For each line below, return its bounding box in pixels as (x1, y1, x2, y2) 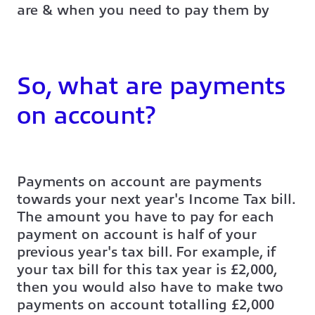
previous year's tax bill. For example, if (17, 243, 276, 260)
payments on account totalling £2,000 (17, 296, 274, 313)
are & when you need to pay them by (17, 1, 269, 18)
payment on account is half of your (17, 226, 257, 243)
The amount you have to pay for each (17, 208, 274, 225)
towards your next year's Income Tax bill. (17, 191, 295, 207)
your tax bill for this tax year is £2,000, (17, 261, 276, 278)
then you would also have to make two (17, 278, 283, 295)
